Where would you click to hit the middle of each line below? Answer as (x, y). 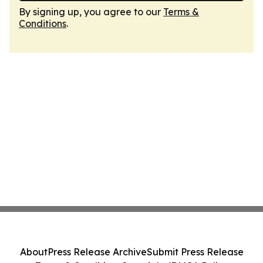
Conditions (43, 23)
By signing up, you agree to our (91, 12)
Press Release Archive (97, 252)
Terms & (181, 12)
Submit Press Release (195, 252)
